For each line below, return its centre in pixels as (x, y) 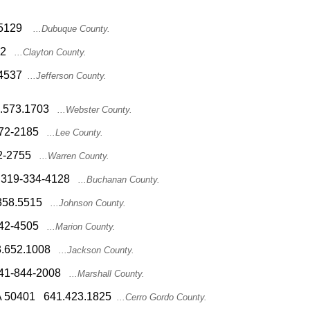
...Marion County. (80, 227)
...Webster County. (93, 110)
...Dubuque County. (70, 29)
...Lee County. (75, 133)
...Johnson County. (87, 203)
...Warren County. (73, 156)
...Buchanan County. (118, 180)
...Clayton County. (49, 52)
